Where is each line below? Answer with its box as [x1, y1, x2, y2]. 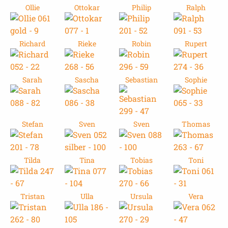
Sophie [184, 75, 207, 85]
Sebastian [125, 75, 158, 85]
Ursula [130, 191, 153, 202]
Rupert [184, 39, 207, 49]
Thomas [181, 119, 210, 129]
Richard [19, 39, 45, 49]
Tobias [130, 155, 153, 165]
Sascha [75, 75, 99, 85]
